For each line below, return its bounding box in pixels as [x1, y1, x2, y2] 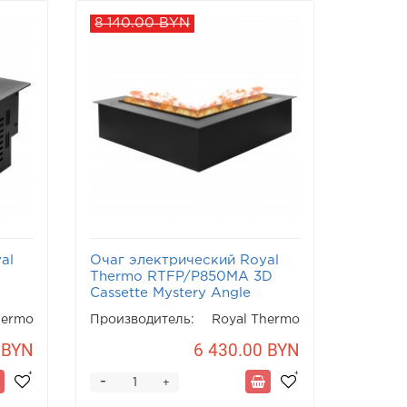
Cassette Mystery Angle [90, 286, 252, 299]
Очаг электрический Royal [90, 253, 280, 266]
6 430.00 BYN [193, 339, 300, 361]
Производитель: [90, 313, 195, 325]
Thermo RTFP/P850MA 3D [90, 270, 273, 283]
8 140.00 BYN [94, 17, 191, 30]
